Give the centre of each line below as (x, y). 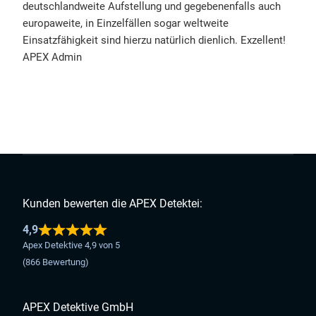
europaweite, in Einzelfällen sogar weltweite (126, 24)
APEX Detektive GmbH (78, 307)
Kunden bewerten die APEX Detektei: (113, 203)
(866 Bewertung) (56, 262)
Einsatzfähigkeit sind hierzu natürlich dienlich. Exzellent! (154, 41)
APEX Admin (53, 57)
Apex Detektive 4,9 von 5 (72, 245)
